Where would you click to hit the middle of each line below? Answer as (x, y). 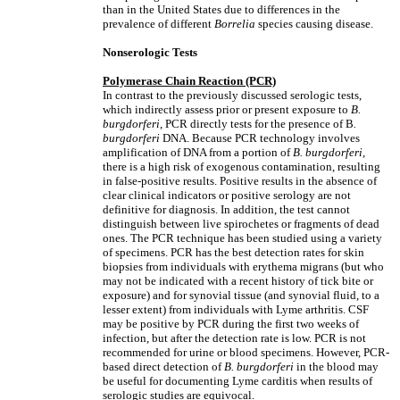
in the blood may (336, 367)
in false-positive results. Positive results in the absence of (240, 181)
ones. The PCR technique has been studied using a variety (242, 238)
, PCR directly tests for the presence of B (257, 124)
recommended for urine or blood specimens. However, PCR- (246, 352)
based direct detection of (163, 367)
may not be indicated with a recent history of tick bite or (238, 281)
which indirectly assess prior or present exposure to (227, 109)
